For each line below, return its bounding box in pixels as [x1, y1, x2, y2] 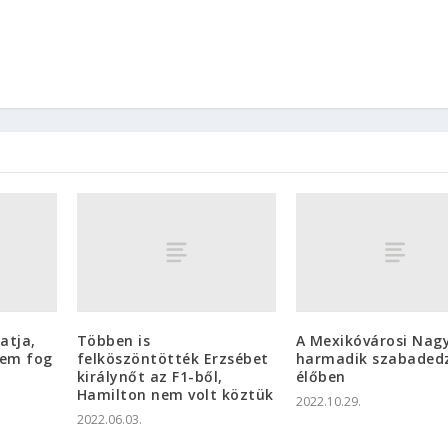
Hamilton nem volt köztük [76, 385, 274, 405]
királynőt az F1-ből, [76, 367, 223, 387]
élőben [295, 367, 346, 387]
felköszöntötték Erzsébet [76, 349, 269, 369]
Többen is [76, 331, 151, 351]
